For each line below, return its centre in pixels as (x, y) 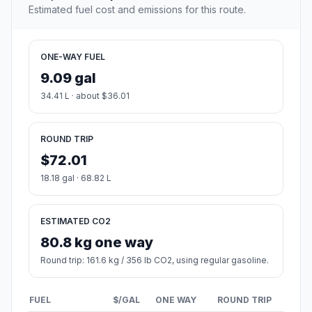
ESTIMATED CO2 (76, 221)
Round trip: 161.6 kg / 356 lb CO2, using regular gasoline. (155, 260)
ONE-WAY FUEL (73, 57)
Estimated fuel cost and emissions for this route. (137, 10)
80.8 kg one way (97, 243)
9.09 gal (68, 78)
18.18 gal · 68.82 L (76, 178)
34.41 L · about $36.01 (85, 96)
